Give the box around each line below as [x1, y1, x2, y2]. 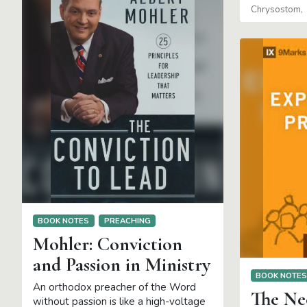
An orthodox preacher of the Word [33, 280, 196, 295]
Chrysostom [250, 3, 301, 16]
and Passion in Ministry [33, 253, 210, 277]
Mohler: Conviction [33, 232, 182, 256]
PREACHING [103, 214, 151, 226]
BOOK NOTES [38, 214, 90, 226]
